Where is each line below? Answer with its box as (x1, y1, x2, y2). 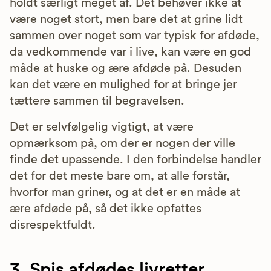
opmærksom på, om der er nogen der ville (10, 137, 235, 149)
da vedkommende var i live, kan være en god (10, 45, 251, 58)
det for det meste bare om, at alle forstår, (10, 169, 230, 182)
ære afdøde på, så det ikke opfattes (10, 202, 201, 215)
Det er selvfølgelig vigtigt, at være (10, 120, 194, 133)
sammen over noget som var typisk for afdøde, (10, 29, 260, 42)
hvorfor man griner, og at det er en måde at (10, 186, 240, 198)
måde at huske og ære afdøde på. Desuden (10, 62, 241, 74)
